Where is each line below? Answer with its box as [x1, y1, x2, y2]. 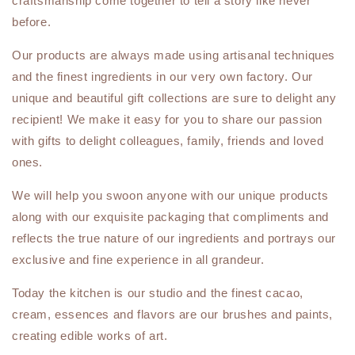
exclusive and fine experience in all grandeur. [12, 253, 265, 266]
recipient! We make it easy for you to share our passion [12, 113, 323, 126]
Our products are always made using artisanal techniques [12, 48, 336, 62]
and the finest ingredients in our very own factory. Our [12, 70, 314, 83]
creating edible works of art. [12, 329, 168, 342]
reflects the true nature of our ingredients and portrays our [12, 231, 337, 245]
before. [12, 15, 52, 29]
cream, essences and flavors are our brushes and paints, [12, 307, 334, 321]
